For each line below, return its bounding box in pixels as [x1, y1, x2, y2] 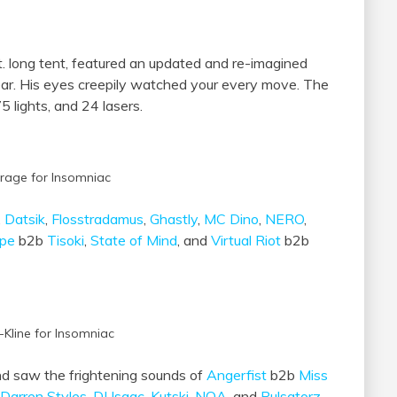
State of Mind [90, 231, 177, 250]
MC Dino [204, 210, 259, 229]
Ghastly [150, 210, 198, 229]
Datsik [4, 210, 45, 229]
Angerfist [206, 366, 267, 385]
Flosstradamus [51, 210, 144, 229]
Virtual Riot [211, 231, 281, 250]
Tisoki [47, 231, 84, 250]
